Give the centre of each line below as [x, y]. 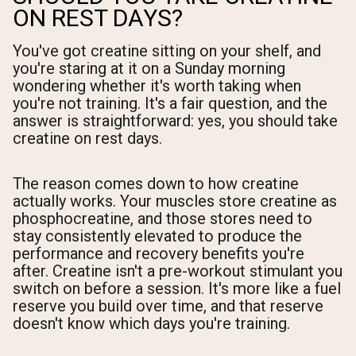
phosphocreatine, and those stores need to [163, 219]
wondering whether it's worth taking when [157, 86]
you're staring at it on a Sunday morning [149, 69]
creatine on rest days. [87, 139]
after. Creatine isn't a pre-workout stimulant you [178, 271]
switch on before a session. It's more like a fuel [177, 289]
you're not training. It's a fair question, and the [170, 104]
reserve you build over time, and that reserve [168, 306]
